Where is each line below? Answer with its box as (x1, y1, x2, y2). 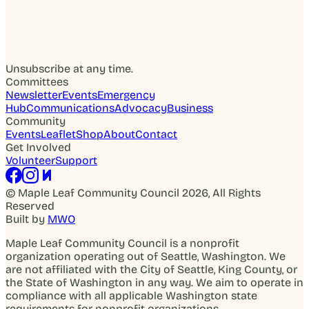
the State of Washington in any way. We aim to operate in (6, 275, 303, 289)
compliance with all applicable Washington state (6, 288, 257, 302)
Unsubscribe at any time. (6, 61, 133, 75)
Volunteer (6, 153, 55, 167)
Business (167, 101, 213, 114)
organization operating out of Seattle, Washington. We (6, 249, 286, 263)
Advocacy (114, 101, 167, 114)
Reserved (6, 199, 54, 212)
